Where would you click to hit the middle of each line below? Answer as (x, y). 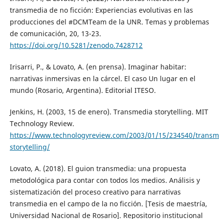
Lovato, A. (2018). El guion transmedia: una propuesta (98, 169)
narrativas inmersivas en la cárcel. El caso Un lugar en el (102, 79)
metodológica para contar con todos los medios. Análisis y (105, 180)
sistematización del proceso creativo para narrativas (95, 192)
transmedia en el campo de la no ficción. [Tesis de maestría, (108, 204)
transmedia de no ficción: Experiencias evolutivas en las (101, 10)
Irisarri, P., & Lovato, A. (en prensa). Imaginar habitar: (98, 67)
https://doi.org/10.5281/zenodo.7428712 (76, 45)
